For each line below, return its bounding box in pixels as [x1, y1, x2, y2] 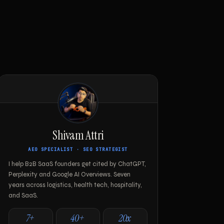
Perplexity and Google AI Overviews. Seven [8, 170, 130, 179]
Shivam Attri [52, 127, 103, 143]
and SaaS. [8, 191, 38, 200]
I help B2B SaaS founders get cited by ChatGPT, [8, 160, 146, 168]
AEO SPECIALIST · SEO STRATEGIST [28, 146, 128, 153]
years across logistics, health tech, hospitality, [8, 181, 142, 189]
